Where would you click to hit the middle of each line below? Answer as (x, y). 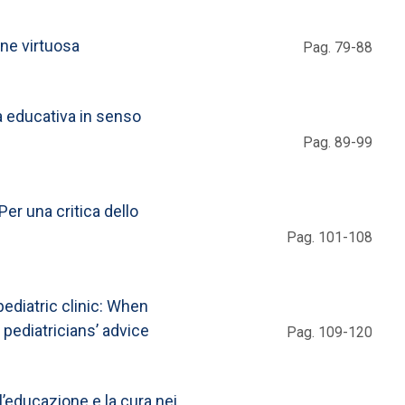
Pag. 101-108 (330, 237)
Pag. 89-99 (338, 142)
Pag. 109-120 (330, 332)
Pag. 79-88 (338, 47)
